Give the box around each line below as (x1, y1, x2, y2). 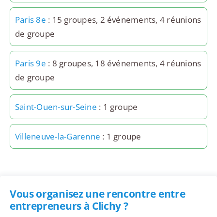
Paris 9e (15, 58, 46, 69)
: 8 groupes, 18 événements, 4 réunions (46, 58, 201, 69)
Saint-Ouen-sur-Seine (15, 101, 97, 113)
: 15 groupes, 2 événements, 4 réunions (46, 14, 201, 26)
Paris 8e (15, 14, 46, 26)
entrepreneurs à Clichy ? (9, 199, 128, 213)
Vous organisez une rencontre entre (9, 187, 186, 201)
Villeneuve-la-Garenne (15, 131, 101, 142)
